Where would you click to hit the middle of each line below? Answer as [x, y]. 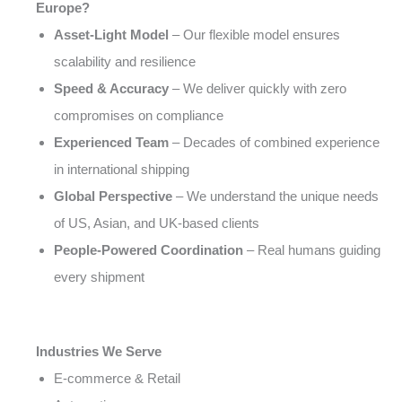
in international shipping [122, 170]
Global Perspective [113, 197]
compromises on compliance [139, 116]
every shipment [99, 277]
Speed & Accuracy [111, 89]
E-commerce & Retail [117, 378]
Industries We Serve [99, 351]
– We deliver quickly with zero [258, 89]
